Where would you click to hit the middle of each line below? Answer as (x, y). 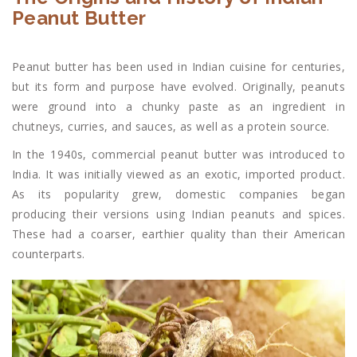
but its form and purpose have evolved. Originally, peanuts (178, 86)
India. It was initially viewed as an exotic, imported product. (178, 174)
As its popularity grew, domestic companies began (178, 194)
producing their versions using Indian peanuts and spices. (178, 214)
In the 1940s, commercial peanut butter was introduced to (178, 154)
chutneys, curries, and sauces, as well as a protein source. (171, 126)
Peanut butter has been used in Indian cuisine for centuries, (178, 66)
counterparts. (49, 253)
